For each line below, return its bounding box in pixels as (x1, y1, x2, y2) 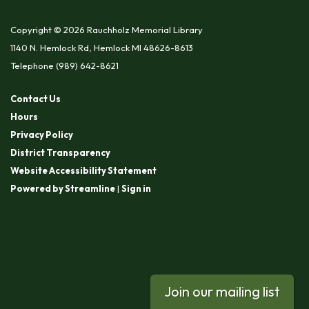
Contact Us (10, 92, 61, 104)
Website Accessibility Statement (10, 164, 157, 176)
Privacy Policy (10, 128, 73, 140)
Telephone (10, 59, 54, 71)
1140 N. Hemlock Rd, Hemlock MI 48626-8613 (10, 41, 193, 53)
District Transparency (10, 146, 110, 158)
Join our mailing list (163, 283, 280, 300)
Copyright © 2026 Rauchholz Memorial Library (10, 23, 203, 35)
